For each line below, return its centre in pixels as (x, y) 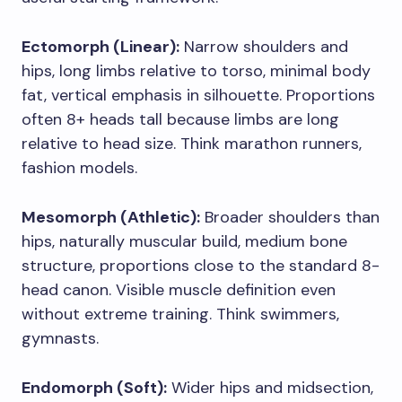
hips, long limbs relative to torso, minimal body (196, 70)
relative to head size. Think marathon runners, (192, 143)
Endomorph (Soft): (94, 387)
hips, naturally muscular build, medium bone (184, 241)
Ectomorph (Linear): (100, 46)
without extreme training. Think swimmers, (180, 314)
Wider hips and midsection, (270, 387)
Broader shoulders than (290, 217)
